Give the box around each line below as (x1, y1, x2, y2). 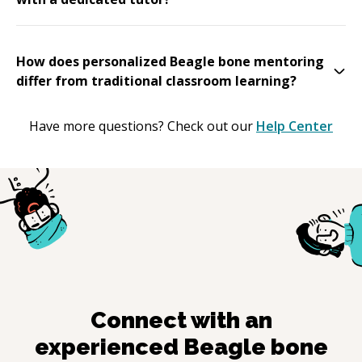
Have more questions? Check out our (29, 116, 253, 135)
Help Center (256, 116, 333, 135)
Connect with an (90, 307, 272, 335)
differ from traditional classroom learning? (16, 71, 297, 90)
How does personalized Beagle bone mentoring (16, 52, 324, 70)
